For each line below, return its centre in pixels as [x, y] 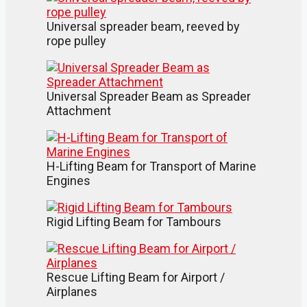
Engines [69, 180]
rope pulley [76, 40]
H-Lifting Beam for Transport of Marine [151, 166]
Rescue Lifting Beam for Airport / [136, 277]
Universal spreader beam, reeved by [143, 26]
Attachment [79, 110]
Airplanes [72, 291]
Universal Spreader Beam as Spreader [149, 96]
